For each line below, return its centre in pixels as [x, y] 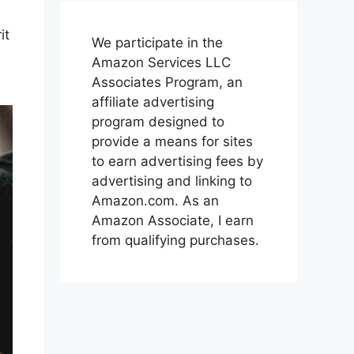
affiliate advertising [153, 102]
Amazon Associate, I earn [173, 221]
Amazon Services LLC [161, 63]
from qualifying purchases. [175, 241]
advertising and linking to [172, 181]
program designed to [158, 122]
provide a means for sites [172, 142]
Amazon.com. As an [155, 201]
